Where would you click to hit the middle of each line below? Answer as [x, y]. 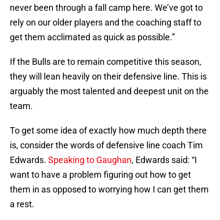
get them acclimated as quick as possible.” [92, 37]
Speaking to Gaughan [90, 160]
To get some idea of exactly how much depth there [108, 131]
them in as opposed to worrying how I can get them [109, 190]
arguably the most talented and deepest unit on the [109, 91]
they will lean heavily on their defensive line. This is [108, 77]
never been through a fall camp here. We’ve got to [106, 8]
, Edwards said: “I [164, 160]
